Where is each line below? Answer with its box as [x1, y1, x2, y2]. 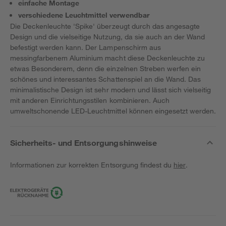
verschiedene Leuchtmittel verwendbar [18, 11, 149, 19]
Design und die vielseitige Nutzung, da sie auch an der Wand [10, 32, 205, 41]
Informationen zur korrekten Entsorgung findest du [10, 160, 174, 169]
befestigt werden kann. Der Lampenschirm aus [10, 43, 161, 51]
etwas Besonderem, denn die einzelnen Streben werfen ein [10, 64, 201, 73]
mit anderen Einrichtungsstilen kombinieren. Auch [10, 96, 169, 104]
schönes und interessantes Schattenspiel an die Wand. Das [10, 75, 201, 83]
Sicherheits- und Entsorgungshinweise [10, 138, 157, 147]
